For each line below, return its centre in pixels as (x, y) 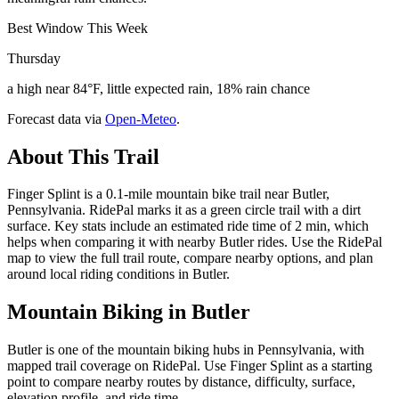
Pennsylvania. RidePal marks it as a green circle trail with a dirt (184, 210)
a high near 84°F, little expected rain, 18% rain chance (159, 88)
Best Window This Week (77, 28)
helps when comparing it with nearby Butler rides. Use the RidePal (195, 242)
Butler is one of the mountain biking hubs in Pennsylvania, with (186, 350)
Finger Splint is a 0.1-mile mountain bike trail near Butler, (168, 194)
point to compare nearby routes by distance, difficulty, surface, (181, 382)
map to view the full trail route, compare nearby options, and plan (190, 258)
